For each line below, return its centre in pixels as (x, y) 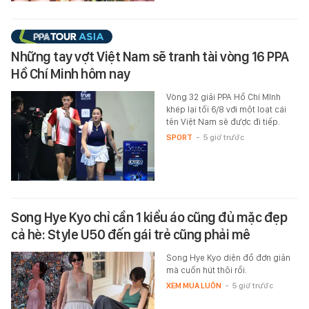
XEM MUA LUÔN (193, 286)
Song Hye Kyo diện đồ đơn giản (228, 258)
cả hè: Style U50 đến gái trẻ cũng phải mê (131, 235)
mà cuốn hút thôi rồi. (206, 270)
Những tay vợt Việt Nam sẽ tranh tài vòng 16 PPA (150, 57)
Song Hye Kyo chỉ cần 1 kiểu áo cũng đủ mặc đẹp (149, 218)
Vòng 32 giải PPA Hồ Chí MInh (223, 97)
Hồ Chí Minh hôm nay (71, 74)
